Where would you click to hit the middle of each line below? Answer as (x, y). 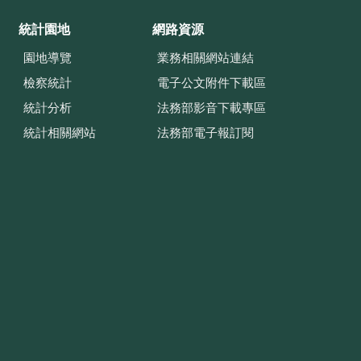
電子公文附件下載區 (212, 83)
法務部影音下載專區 (212, 108)
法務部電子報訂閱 (206, 133)
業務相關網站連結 (206, 58)
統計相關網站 (60, 133)
